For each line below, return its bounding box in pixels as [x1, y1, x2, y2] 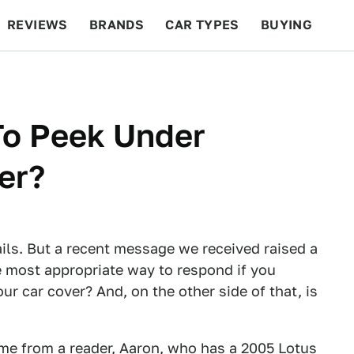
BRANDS [88, 17, 145, 32]
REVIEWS [7, 17, 68, 32]
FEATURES [262, 68, 332, 83]
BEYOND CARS [16, 68, 111, 83]
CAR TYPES [165, 17, 239, 32]
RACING [131, 68, 183, 83]
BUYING [260, 17, 313, 32]
